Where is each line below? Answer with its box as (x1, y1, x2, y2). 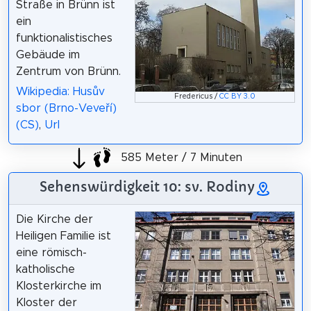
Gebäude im (15, 49, 80, 61)
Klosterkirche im (15, 280, 101, 292)
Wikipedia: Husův (15, 86, 105, 98)
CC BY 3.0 (219, 92, 256, 100)
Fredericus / (174, 92, 220, 100)
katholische (15, 264, 75, 276)
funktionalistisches (15, 33, 112, 44)
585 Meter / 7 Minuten (117, 151, 242, 163)
